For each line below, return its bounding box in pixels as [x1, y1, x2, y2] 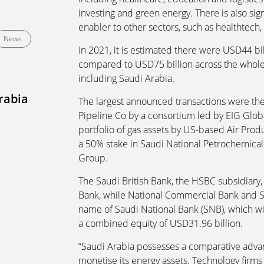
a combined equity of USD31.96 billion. [78, 217, 243, 230]
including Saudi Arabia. [78, 72, 174, 85]
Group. [78, 151, 108, 164]
